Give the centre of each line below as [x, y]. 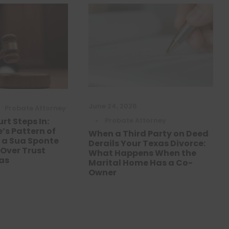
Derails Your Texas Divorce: [147, 143]
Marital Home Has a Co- [140, 163]
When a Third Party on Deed [148, 133]
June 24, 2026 [112, 106]
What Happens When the [142, 153]
